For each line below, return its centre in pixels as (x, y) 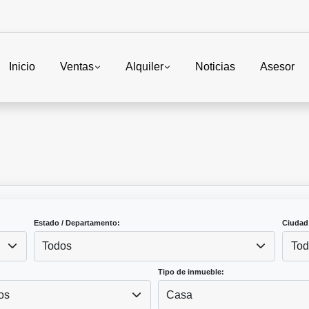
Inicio (22, 67)
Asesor (277, 67)
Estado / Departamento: (77, 223)
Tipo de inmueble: (191, 272)
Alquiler (144, 67)
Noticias (215, 67)
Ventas (77, 67)
